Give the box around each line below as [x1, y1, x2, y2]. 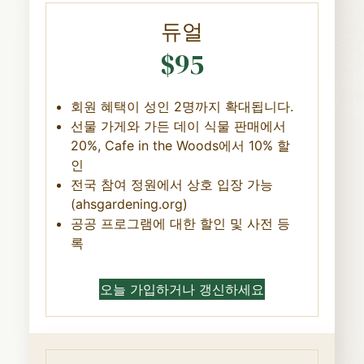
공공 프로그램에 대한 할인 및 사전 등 [70, 214, 290, 232]
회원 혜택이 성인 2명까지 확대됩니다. [70, 97, 293, 115]
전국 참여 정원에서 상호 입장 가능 [70, 175, 273, 193]
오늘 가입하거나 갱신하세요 [100, 280, 264, 297]
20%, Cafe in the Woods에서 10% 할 [70, 136, 290, 154]
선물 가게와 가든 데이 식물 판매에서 [70, 117, 286, 134]
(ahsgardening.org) [70, 195, 188, 212]
